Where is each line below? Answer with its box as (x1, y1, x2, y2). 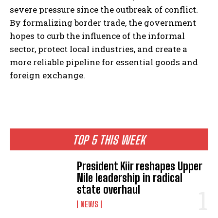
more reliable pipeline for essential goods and (10, 56, 198, 68)
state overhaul (77, 182, 141, 196)
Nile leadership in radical (77, 171, 183, 184)
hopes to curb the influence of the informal (10, 30, 185, 41)
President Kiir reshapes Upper (77, 159, 203, 173)
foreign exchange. (10, 69, 85, 81)
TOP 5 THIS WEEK (73, 132, 145, 147)
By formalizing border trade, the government (10, 17, 196, 28)
